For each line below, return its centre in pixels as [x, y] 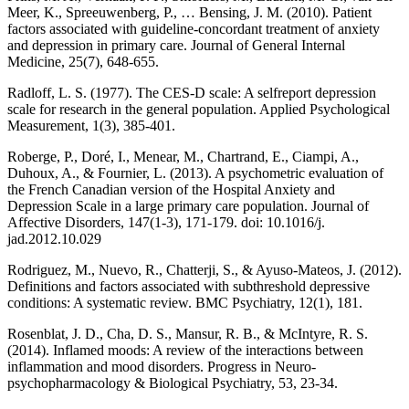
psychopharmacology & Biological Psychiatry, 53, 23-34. [173, 383]
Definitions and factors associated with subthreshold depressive [189, 287]
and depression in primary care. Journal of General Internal [176, 46]
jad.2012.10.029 [54, 239]
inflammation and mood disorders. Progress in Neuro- [162, 367]
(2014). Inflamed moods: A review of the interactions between [185, 351]
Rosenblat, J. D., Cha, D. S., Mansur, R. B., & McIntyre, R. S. [188, 334]
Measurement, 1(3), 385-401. [91, 126]
